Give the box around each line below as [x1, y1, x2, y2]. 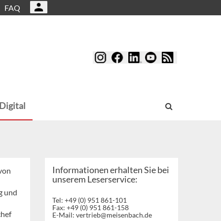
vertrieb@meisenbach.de [76, 211, 152, 220]
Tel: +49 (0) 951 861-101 [52, 196, 127, 205]
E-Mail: [52, 211, 76, 220]
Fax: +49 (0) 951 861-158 [52, 203, 129, 212]
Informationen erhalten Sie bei [52, 164, 169, 176]
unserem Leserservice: [52, 174, 138, 185]
